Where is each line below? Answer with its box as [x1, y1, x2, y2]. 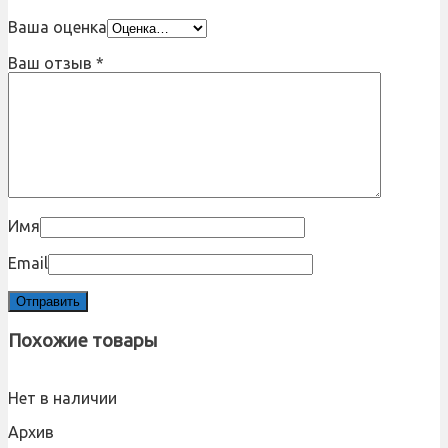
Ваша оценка [8, 17, 107, 36]
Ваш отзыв [8, 53, 96, 72]
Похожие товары [8, 330, 157, 352]
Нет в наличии [8, 389, 117, 408]
